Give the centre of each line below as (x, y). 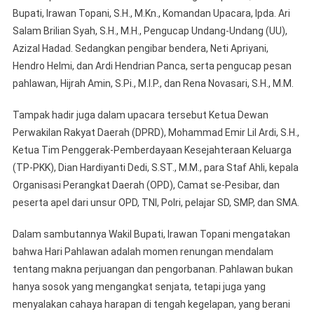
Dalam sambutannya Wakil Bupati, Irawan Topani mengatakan (151, 234)
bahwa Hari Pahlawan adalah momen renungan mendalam (143, 251)
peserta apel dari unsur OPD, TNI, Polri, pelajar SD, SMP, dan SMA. (156, 202)
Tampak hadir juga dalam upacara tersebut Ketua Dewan (140, 115)
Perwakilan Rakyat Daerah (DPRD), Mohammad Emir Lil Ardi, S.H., (156, 132)
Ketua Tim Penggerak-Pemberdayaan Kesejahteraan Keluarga (152, 150)
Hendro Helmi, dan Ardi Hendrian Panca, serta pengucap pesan (152, 66)
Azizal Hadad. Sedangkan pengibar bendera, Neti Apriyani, (140, 48)
